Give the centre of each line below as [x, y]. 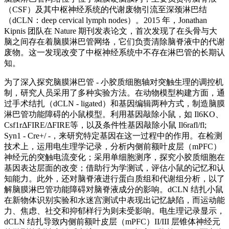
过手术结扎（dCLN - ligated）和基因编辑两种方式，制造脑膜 [114, 103]
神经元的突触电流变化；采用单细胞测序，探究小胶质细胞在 [114, 157]
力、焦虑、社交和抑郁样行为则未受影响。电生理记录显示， [114, 211]
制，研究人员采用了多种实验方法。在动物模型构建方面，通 [114, 93]
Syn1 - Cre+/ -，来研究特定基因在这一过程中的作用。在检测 [113, 135]
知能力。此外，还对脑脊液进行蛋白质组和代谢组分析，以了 [114, 178]
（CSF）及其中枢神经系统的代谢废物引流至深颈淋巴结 [106, 9]
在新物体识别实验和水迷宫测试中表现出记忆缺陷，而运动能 [114, 200]
